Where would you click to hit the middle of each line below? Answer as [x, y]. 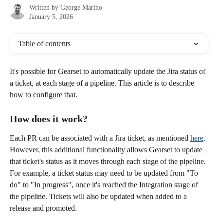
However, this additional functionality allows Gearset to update [107, 150]
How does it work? [49, 119]
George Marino [81, 8]
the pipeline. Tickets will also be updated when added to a [99, 197]
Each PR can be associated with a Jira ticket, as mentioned [100, 138]
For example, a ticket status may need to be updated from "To [105, 173]
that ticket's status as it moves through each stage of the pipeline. [109, 162]
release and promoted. [44, 208]
